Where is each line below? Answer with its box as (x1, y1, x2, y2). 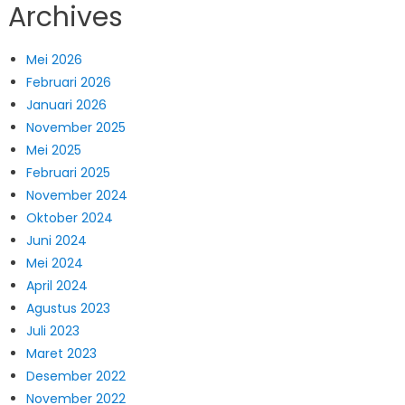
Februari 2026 (25, 72, 111, 91)
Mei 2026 (25, 50, 82, 69)
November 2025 (25, 118, 126, 137)
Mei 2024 (25, 253, 83, 272)
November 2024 (25, 185, 127, 204)
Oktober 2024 (25, 208, 113, 227)
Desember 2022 (25, 366, 126, 385)
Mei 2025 (25, 140, 81, 159)
